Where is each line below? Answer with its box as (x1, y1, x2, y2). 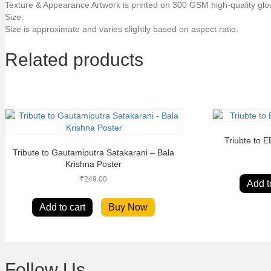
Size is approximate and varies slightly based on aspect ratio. (5, 24, 238, 34)
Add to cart (39, 201, 85, 212)
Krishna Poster (65, 158, 122, 169)
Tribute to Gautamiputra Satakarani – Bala (12, 147, 174, 157)
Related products (5, 49, 143, 70)
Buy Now (108, 201, 148, 212)
